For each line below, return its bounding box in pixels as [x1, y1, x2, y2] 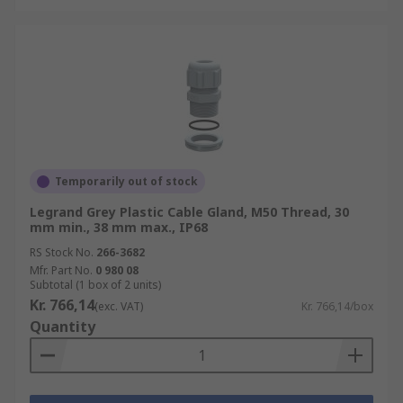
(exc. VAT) [94, 299, 143, 314]
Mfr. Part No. [30, 263, 93, 278]
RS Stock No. [30, 245, 94, 260]
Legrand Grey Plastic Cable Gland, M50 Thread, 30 [30, 203, 349, 220]
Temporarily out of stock [55, 174, 198, 189]
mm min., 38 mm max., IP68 [30, 219, 208, 236]
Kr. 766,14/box [301, 299, 373, 314]
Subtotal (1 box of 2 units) [30, 277, 161, 292]
